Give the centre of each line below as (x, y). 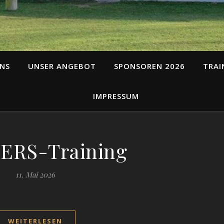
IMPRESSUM (116, 96)
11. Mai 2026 (35, 174)
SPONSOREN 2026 (149, 66)
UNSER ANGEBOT (62, 66)
